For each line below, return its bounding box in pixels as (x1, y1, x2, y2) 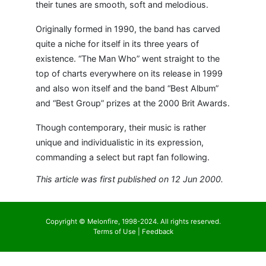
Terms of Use (93, 227, 136, 236)
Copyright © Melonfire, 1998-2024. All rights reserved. (45, 217, 221, 226)
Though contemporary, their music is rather (36, 122, 206, 132)
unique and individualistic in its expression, (36, 137, 204, 147)
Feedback (141, 227, 173, 236)
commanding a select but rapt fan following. (36, 152, 210, 162)
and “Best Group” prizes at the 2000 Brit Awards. (36, 98, 230, 108)
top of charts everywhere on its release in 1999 (36, 68, 223, 78)
